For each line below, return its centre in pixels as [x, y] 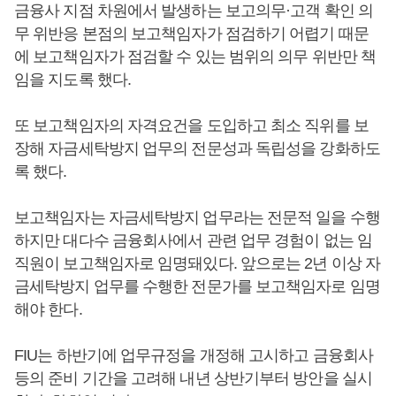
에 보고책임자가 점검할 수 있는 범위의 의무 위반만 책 [195, 57]
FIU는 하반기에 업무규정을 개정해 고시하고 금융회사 [194, 355]
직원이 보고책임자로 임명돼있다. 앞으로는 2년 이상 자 [198, 263]
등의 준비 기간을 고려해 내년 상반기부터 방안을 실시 [193, 378]
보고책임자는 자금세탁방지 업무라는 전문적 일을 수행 [197, 217]
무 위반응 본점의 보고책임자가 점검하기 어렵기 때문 [191, 34]
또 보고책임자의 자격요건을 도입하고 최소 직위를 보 [191, 126]
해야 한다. [48, 309]
